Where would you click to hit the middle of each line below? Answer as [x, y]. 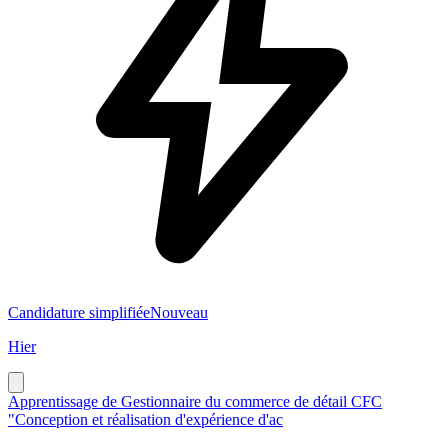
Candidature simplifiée [79, 312]
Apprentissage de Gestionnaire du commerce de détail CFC [195, 401]
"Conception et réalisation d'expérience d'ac [145, 419]
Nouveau [179, 312]
